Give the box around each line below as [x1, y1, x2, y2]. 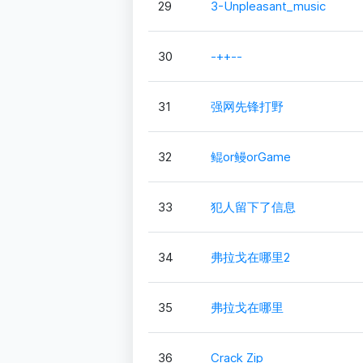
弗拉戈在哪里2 [210, 249, 290, 265]
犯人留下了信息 [210, 199, 296, 215]
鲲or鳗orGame [210, 148, 291, 164]
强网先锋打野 [210, 98, 284, 114]
